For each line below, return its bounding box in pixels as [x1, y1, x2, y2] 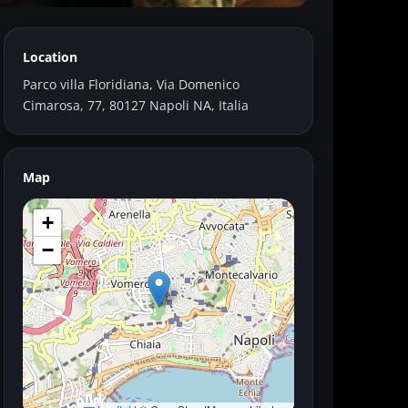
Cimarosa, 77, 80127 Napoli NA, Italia [23, 97, 249, 114]
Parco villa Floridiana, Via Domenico [23, 76, 240, 93]
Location [23, 48, 77, 66]
